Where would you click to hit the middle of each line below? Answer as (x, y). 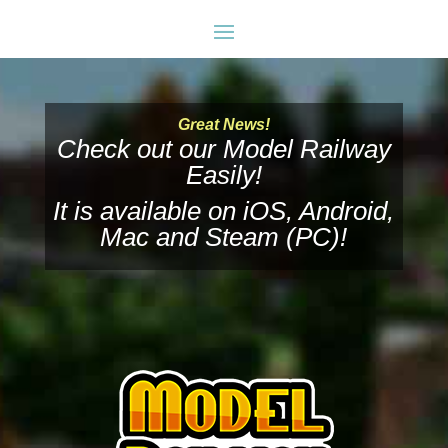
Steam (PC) (273, 237)
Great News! (223, 124)
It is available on (148, 211)
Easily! (223, 175)
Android (343, 211)
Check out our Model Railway (223, 149)
